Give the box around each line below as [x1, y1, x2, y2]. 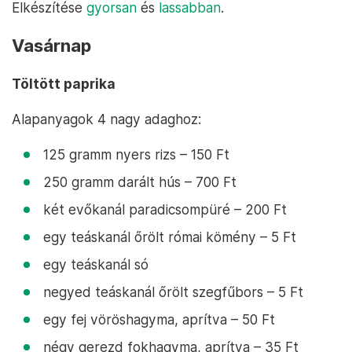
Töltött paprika [12, 75, 115, 92]
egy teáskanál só [43, 255, 148, 273]
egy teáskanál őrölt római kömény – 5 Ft [43, 228, 296, 245]
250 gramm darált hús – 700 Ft [43, 173, 236, 190]
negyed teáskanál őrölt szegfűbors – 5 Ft [43, 283, 303, 300]
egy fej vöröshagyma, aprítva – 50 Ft [43, 310, 275, 328]
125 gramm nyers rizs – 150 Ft [43, 145, 229, 163]
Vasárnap [12, 35, 91, 56]
